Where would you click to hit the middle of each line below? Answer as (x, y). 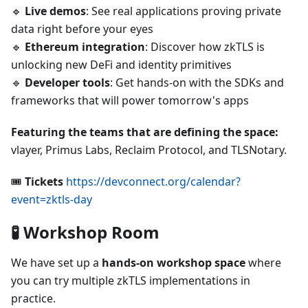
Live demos (55, 11)
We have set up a (56, 263)
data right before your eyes (82, 29)
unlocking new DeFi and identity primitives (121, 65)
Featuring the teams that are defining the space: (145, 132)
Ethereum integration (85, 47)
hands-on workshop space (174, 263)
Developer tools (67, 82)
